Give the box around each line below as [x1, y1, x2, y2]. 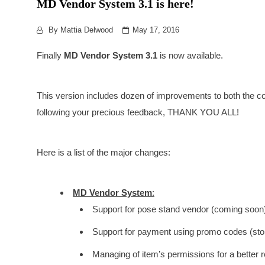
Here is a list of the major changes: [37, 147, 170, 157]
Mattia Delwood [60, 25, 113, 34]
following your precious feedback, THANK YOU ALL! [37, 107, 239, 117]
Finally [37, 50, 64, 60]
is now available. [160, 50, 223, 60]
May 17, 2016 [132, 25, 179, 34]
